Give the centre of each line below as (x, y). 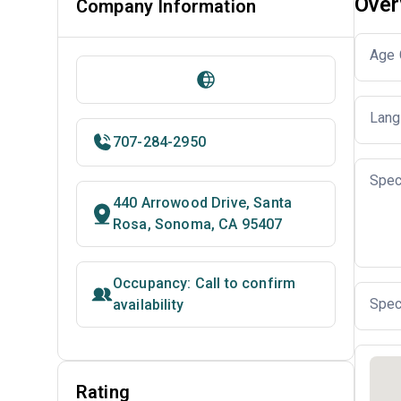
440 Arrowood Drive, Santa (203, 203)
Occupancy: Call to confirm (205, 283)
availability (148, 305)
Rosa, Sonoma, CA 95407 (198, 224)
